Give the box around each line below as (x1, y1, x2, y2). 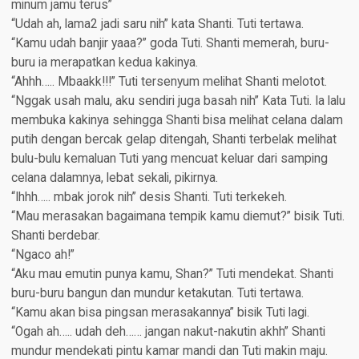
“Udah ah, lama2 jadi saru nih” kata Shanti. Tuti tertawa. (10, 17, 304, 32)
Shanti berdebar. (10, 228, 100, 244)
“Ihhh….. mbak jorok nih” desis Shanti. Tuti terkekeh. (10, 190, 287, 205)
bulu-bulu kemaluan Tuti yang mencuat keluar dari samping (10, 151, 328, 167)
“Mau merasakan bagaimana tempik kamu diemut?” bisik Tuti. (10, 209, 345, 224)
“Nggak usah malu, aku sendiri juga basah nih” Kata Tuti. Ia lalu (10, 94, 345, 109)
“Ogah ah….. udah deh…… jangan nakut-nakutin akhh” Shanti (10, 325, 325, 340)
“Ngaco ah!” (10, 248, 75, 263)
